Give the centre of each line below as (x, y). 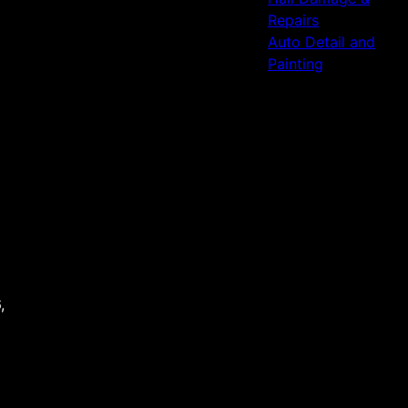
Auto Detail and (321, 42)
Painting (295, 64)
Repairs (293, 20)
